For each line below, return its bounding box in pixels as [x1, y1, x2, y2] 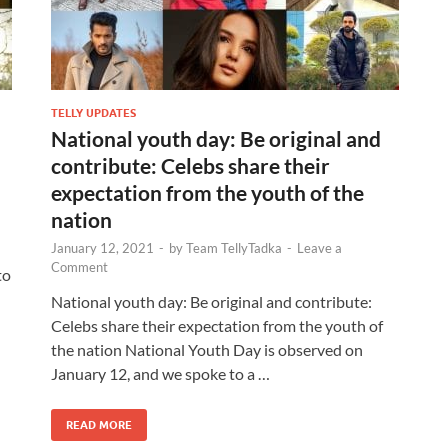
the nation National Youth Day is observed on [51, 339, 363, 359]
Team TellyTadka [186, 239, 282, 256]
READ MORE [66, 417, 132, 432]
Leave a [297, 239, 342, 256]
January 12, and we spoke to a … [51, 363, 270, 383]
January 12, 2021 [51, 239, 154, 256]
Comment [51, 258, 108, 275]
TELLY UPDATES [51, 105, 136, 120]
